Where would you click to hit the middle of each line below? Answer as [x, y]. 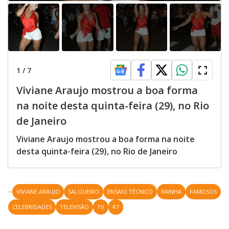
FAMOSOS [203, 191]
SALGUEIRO [84, 191]
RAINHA [171, 191]
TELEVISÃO [74, 207]
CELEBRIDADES [32, 207]
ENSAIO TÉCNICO [130, 191]
